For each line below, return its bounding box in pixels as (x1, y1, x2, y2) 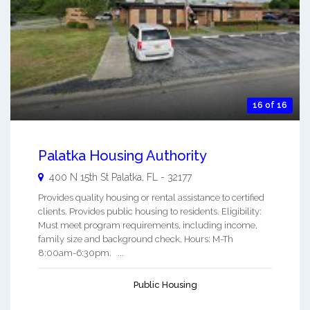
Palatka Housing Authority (38, 147, 207, 164)
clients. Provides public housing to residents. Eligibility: (38, 206, 262, 217)
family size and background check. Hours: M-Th (38, 233, 233, 244)
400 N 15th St (49, 171, 109, 183)
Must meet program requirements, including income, (38, 219, 257, 230)
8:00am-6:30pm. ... (38, 247, 124, 258)
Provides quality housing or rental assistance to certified (38, 192, 264, 203)
